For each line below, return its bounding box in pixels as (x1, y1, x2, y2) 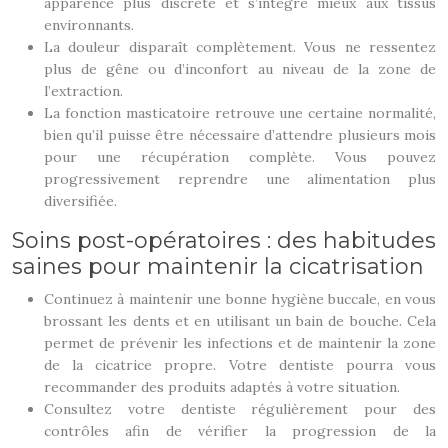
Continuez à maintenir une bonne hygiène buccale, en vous (44, 290, 436, 308)
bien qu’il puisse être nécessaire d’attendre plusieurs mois (44, 126, 436, 144)
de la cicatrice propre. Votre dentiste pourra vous (44, 356, 436, 374)
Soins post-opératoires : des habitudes (12, 227, 436, 254)
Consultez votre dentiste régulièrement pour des (44, 400, 436, 418)
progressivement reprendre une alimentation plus (44, 170, 436, 188)
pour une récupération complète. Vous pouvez (44, 148, 436, 166)
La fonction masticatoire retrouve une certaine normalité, (44, 104, 436, 122)
